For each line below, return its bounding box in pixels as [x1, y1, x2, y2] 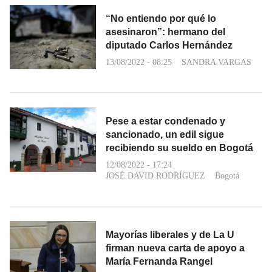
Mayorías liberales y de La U [106, 229, 234, 240]
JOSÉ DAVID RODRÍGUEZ [106, 171, 205, 180]
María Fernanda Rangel [106, 256, 212, 267]
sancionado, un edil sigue [106, 129, 224, 140]
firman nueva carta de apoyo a [106, 242, 245, 253]
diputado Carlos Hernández [106, 39, 233, 50]
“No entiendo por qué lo [106, 13, 216, 24]
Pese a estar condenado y [106, 115, 225, 126]
